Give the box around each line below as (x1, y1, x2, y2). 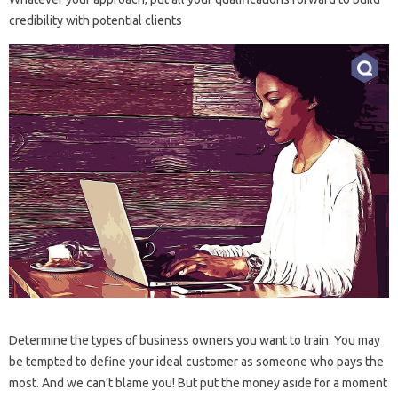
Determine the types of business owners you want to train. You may (9, 333, 380, 348)
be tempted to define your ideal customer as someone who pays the (9, 354, 384, 370)
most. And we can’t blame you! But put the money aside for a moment (9, 376, 387, 391)
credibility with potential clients (9, 12, 182, 28)
